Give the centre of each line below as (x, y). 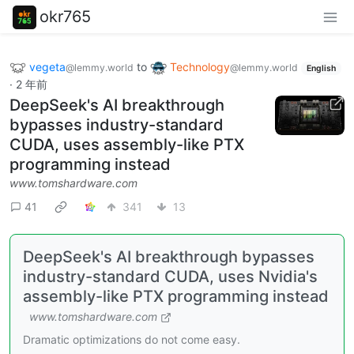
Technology (200, 66)
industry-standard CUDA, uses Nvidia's (170, 277)
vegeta (47, 66)
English (321, 68)
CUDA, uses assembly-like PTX (127, 145)
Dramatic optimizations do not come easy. (132, 340)
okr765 (65, 16)
